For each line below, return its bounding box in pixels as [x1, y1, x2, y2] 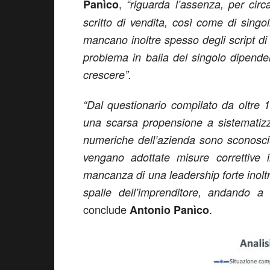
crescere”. [83, 67, 131, 82]
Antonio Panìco [130, 202, 209, 218]
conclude [83, 201, 130, 217]
